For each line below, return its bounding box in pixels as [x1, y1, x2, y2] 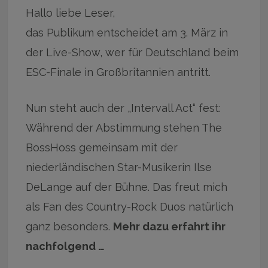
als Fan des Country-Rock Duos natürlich [26, 200, 234, 214]
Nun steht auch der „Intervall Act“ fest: [26, 102, 221, 115]
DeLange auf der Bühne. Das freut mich [26, 181, 228, 194]
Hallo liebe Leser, [26, 7, 115, 20]
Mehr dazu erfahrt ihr [113, 220, 226, 233]
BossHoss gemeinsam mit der [26, 141, 178, 154]
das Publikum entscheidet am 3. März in [26, 26, 229, 39]
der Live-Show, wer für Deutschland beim [26, 46, 239, 59]
